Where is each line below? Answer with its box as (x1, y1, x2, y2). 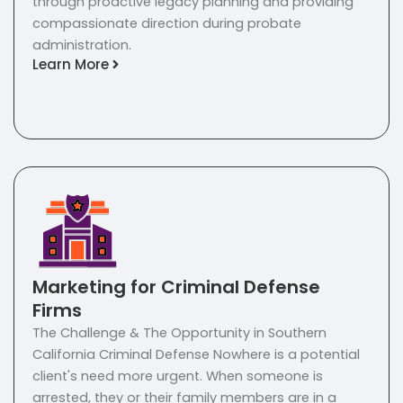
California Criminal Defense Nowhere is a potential (32, 345, 360, 364)
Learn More (32, 54, 109, 74)
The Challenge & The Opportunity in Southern (32, 324, 327, 343)
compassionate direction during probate (32, 14, 301, 33)
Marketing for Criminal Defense (32, 274, 320, 300)
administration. (32, 36, 131, 55)
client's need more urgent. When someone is (32, 367, 323, 386)
